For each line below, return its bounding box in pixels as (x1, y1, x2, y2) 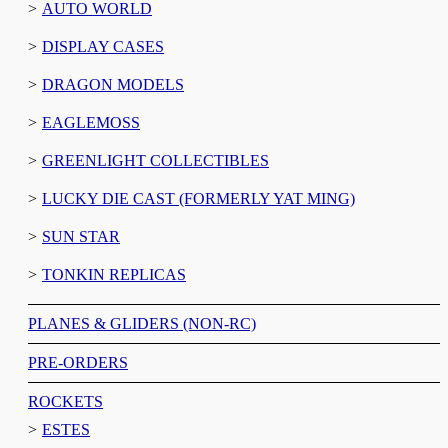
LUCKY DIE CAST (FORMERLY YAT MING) (42, 189, 355, 207)
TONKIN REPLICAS (42, 265, 186, 283)
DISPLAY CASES (42, 37, 164, 55)
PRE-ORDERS (28, 353, 128, 371)
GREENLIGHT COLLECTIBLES (42, 151, 269, 169)
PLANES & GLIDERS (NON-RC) (28, 314, 256, 332)
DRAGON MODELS (42, 75, 184, 93)
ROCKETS (28, 392, 103, 410)
